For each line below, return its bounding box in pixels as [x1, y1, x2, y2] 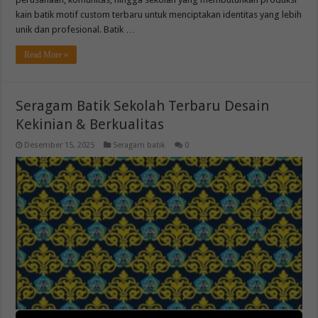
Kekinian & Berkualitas [16, 116, 165, 133]
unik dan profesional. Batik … [16, 24, 136, 35]
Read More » [24, 50, 69, 60]
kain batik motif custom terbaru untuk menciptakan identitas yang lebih [16, 9, 302, 21]
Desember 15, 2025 [24, 141, 95, 150]
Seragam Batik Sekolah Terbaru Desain [16, 97, 270, 115]
